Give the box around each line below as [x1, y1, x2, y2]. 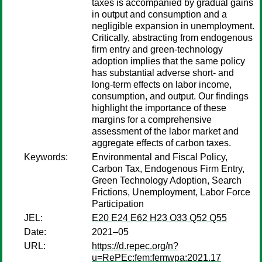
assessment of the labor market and [92, 126, 239, 136]
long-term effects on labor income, [92, 80, 232, 89]
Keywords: [24, 152, 68, 162]
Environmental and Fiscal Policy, [92, 152, 227, 162]
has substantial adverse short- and [92, 68, 234, 78]
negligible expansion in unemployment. [92, 21, 254, 31]
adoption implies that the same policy [92, 56, 245, 66]
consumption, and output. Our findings [92, 91, 249, 101]
